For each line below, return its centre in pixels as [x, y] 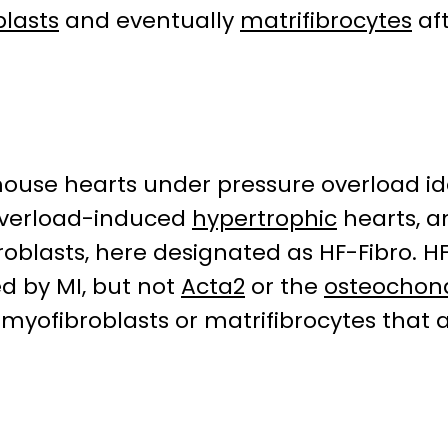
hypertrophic [264, 219]
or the [284, 287]
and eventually [149, 21]
